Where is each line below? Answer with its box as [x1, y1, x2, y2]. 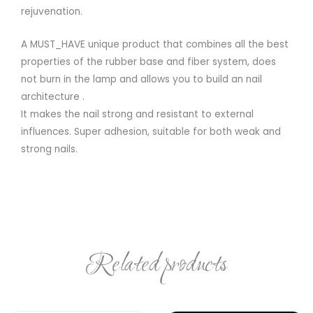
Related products [86, 247, 227, 283]
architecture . [21, 90, 85, 104]
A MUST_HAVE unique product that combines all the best [21, 38, 289, 52]
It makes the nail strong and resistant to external [21, 108, 254, 122]
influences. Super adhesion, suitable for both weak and [21, 125, 281, 139]
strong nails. [21, 143, 78, 156]
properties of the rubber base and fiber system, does [21, 55, 276, 69]
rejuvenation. [21, 5, 82, 19]
